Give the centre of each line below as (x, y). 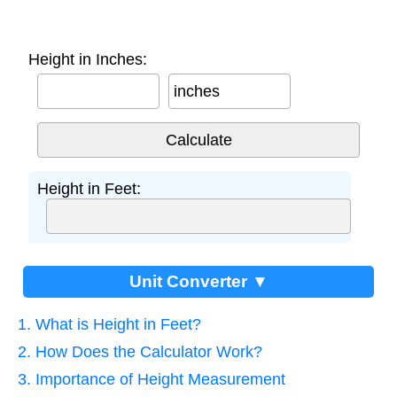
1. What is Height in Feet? (109, 325)
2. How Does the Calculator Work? (140, 352)
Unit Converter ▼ (198, 282)
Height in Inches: (88, 60)
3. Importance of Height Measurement (152, 380)
